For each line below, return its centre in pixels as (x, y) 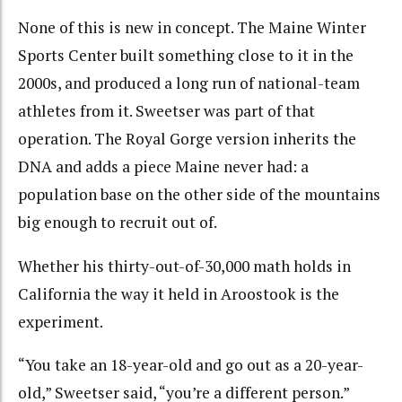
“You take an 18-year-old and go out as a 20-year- (191, 365)
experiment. (61, 321)
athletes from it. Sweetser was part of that (166, 111)
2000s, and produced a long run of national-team (189, 83)
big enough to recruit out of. (118, 223)
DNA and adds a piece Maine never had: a (163, 167)
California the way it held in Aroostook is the (179, 293)
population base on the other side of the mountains (199, 195)
